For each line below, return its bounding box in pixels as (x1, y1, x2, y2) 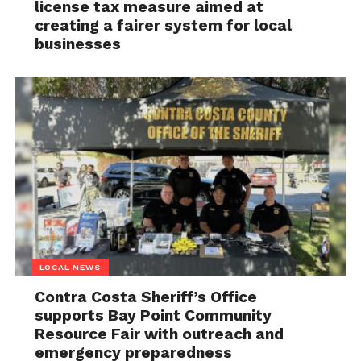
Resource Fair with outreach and (35, 324, 284, 343)
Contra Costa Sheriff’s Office (35, 287, 258, 306)
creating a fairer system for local (35, 15, 293, 35)
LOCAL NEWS (39, 261, 101, 272)
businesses (35, 34, 122, 53)
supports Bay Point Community (35, 305, 272, 325)
